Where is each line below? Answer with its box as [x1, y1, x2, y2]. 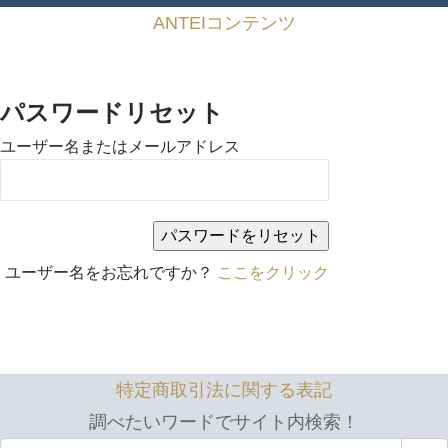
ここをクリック [217, 264, 330, 282]
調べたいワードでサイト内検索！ [89, 412, 359, 433]
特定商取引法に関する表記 [116, 380, 332, 401]
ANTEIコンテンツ [152, 13, 296, 33]
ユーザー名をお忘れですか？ [5, 264, 218, 282]
